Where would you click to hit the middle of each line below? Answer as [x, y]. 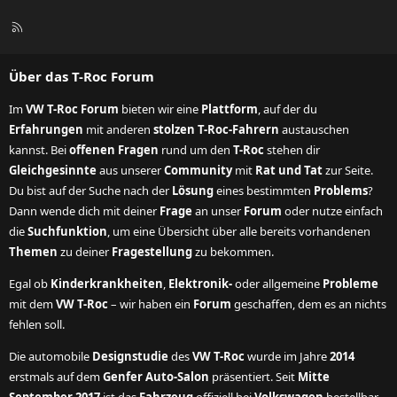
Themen [33, 252]
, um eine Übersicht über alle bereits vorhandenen [239, 231]
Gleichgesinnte [53, 170]
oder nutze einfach [332, 211]
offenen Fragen [114, 150]
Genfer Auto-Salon [156, 377]
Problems [341, 191]
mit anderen [118, 129]
